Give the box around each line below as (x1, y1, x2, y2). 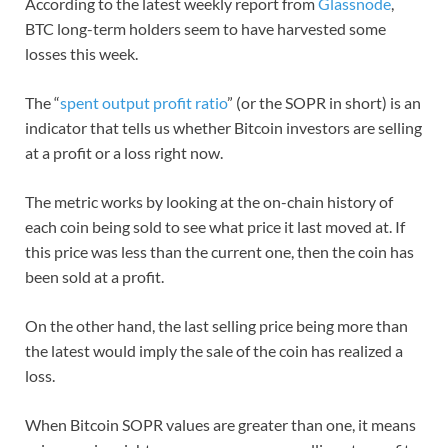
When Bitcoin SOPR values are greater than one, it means (25, 414, 416, 434)
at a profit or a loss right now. (25, 142, 223, 162)
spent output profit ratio (60, 92, 227, 112)
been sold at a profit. (25, 266, 164, 286)
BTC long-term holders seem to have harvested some (25, 18, 386, 38)
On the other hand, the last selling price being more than (25, 315, 408, 335)
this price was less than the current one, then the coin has (25, 241, 414, 261)
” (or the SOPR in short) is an (227, 92, 421, 112)
